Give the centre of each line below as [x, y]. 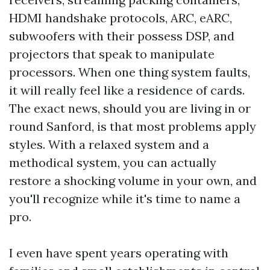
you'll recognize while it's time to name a [125, 199]
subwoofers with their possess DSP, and [122, 36]
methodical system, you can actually [113, 162]
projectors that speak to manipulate [112, 54]
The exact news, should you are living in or [130, 108]
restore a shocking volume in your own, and [133, 181]
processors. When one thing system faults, [130, 72]
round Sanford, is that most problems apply [133, 126]
